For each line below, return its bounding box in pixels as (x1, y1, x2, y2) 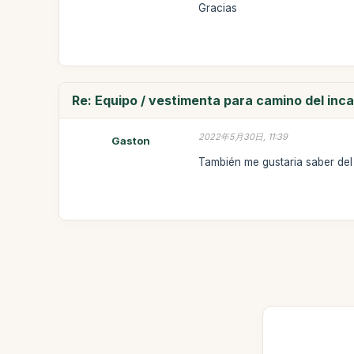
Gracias (198, 2, 238, 14)
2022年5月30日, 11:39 (198, 131, 288, 142)
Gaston (111, 134, 150, 147)
